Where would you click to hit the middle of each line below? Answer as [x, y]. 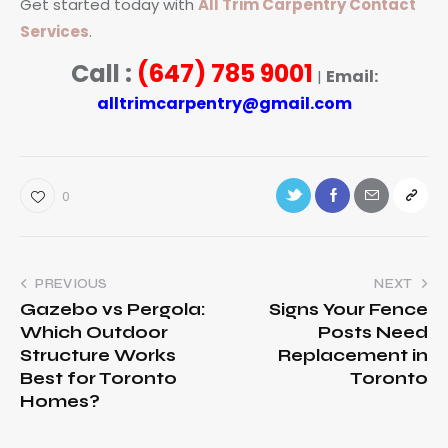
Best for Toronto [98, 378]
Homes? [60, 401]
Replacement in [353, 355]
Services [54, 31]
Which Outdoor [94, 332]
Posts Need [373, 332]
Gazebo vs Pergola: [113, 309]
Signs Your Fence [348, 309]
